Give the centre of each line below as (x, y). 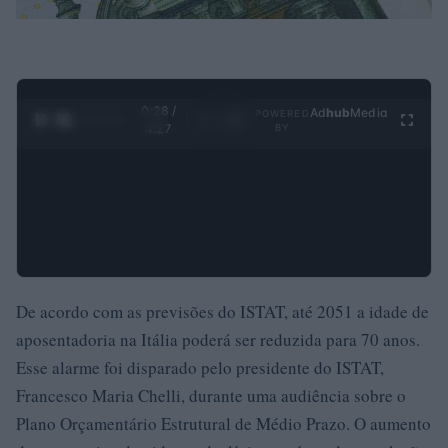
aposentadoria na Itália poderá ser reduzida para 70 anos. (218, 339)
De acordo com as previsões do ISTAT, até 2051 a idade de (222, 311)
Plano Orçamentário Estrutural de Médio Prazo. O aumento (223, 423)
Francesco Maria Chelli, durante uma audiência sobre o (211, 395)
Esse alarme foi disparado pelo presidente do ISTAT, (200, 367)
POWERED (282, 113)
